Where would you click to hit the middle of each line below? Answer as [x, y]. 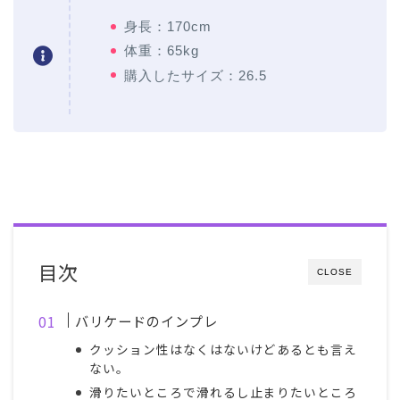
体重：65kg [162, 51]
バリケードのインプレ [147, 320]
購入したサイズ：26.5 [196, 75]
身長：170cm [168, 27]
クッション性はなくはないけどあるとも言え [224, 349]
